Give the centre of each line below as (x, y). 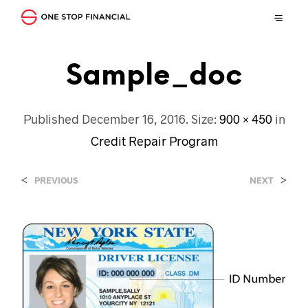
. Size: (202, 119)
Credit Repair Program (154, 141)
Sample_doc (154, 76)
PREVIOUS (56, 180)
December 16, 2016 (133, 119)
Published (52, 119)
